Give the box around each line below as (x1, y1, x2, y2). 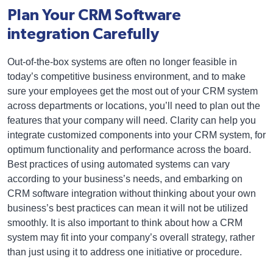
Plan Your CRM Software (7, 7, 181, 24)
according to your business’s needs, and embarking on (7, 174, 243, 185)
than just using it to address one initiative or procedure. (7, 247, 242, 258)
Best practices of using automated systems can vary (7, 159, 230, 170)
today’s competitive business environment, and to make (7, 71, 246, 82)
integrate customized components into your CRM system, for (7, 130, 266, 141)
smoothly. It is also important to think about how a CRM (7, 218, 243, 229)
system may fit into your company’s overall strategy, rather (7, 232, 255, 243)
